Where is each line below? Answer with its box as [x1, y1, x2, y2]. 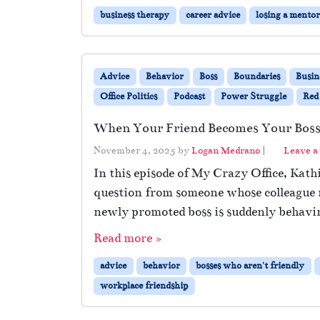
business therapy [100, 9, 170, 21]
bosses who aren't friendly [196, 259, 305, 271]
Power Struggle [221, 90, 287, 102]
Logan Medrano [191, 144, 260, 156]
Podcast [173, 90, 205, 102]
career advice [185, 9, 240, 21]
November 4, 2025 [94, 144, 176, 156]
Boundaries [233, 70, 280, 82]
